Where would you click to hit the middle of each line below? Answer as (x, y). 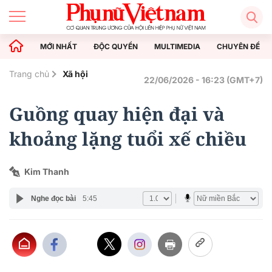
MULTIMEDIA (177, 46)
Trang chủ (29, 74)
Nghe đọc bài (53, 198)
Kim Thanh (47, 172)
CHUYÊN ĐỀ (238, 46)
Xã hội (75, 74)
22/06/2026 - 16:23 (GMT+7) (203, 80)
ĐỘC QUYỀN (116, 46)
